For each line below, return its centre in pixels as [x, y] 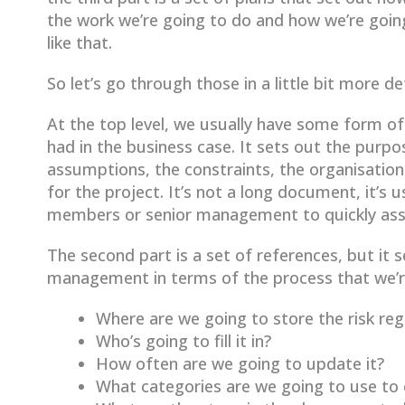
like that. [80, 43]
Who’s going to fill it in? [184, 341]
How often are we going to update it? [240, 364]
